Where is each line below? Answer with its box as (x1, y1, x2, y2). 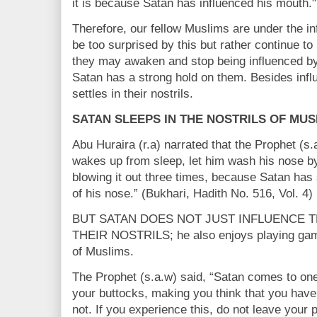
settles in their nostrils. (72, 87, 193, 100)
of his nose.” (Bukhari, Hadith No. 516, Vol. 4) (72, 187, 313, 200)
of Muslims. (72, 245, 134, 258)
